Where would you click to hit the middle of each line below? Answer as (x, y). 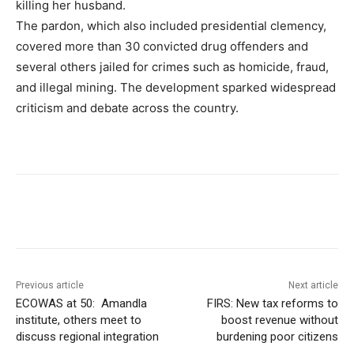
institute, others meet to (79, 320)
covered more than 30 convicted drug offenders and (162, 47)
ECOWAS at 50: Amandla (81, 304)
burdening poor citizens (277, 337)
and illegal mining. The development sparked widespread (176, 88)
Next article (313, 286)
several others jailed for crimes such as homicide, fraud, (172, 67)
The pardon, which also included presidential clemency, (171, 26)
